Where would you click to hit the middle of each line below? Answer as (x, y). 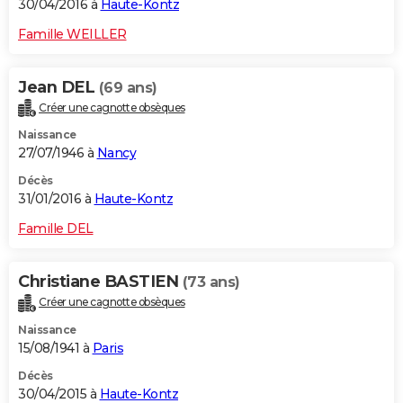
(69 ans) (128, 87)
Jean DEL (58, 87)
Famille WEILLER (72, 34)
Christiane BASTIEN (100, 282)
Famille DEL (56, 229)
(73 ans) (211, 282)
